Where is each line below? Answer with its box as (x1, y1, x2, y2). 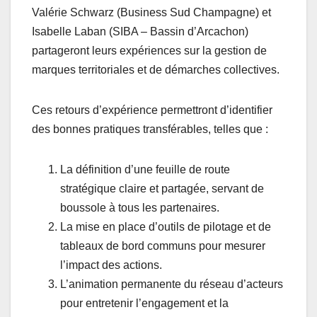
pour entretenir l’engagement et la (60, 297, 229, 310)
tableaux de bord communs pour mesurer (60, 240, 265, 253)
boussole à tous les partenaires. (60, 202, 219, 214)
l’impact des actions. (60, 259, 162, 272)
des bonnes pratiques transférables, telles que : (32, 123, 268, 136)
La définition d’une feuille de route (60, 163, 230, 176)
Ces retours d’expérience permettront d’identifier (32, 104, 272, 117)
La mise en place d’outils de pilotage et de (60, 221, 271, 234)
